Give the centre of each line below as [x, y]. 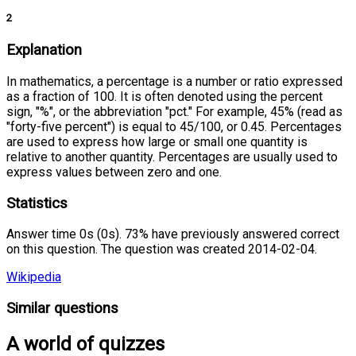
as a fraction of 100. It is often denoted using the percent [164, 96]
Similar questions [62, 308]
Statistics [37, 203]
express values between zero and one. [114, 172]
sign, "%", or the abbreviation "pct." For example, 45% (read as [174, 111]
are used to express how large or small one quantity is [157, 141]
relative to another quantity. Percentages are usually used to [172, 157]
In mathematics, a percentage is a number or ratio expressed [174, 81]
